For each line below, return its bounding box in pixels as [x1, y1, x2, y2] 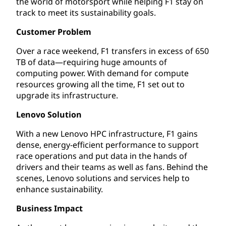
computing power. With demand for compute [16, 67, 189, 79]
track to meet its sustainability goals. [16, 7, 156, 18]
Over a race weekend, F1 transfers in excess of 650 [16, 45, 209, 56]
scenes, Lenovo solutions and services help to [16, 172, 190, 184]
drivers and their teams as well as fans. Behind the [16, 161, 208, 173]
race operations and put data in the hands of [16, 150, 187, 161]
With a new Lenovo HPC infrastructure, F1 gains [16, 128, 198, 139]
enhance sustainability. [16, 183, 103, 195]
